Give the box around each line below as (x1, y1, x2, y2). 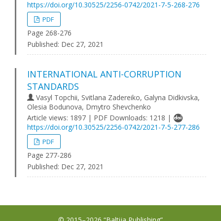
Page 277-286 (27, 150, 72, 160)
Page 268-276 (27, 28, 72, 37)
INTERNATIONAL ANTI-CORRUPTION (27, 68, 182, 80)
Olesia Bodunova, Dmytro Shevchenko (27, 102, 151, 111)
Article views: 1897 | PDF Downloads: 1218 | (27, 113, 173, 122)
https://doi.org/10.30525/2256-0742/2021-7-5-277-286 (27, 122, 200, 132)
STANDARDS (27, 80, 79, 92)
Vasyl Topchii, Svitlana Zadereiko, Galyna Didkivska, (34, 93, 200, 102)
